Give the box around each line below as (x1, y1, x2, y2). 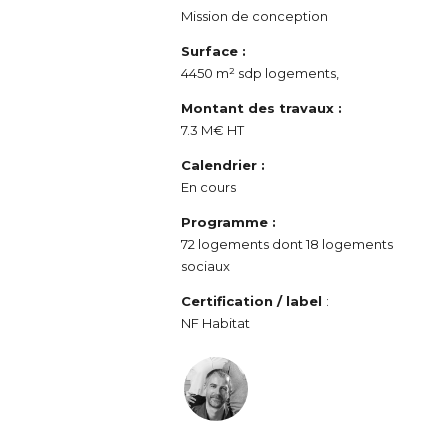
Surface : (181, 43, 247, 59)
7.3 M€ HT (181, 122, 245, 138)
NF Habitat (181, 315, 251, 331)
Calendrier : (181, 157, 266, 173)
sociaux (181, 258, 231, 274)
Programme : (181, 214, 277, 230)
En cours (181, 179, 237, 195)
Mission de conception (181, 8, 329, 24)
